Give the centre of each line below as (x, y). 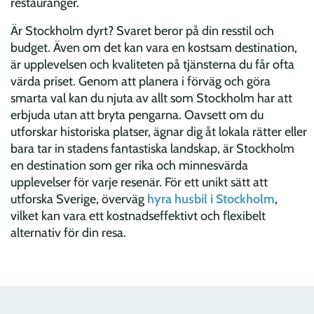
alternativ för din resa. (68, 233)
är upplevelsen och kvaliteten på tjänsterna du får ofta (152, 65)
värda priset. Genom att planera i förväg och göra (141, 82)
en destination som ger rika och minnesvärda (129, 166)
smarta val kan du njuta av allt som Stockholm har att (151, 98)
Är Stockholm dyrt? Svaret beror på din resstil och (142, 31)
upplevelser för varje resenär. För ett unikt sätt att (139, 183)
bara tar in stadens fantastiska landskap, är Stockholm (152, 149)
